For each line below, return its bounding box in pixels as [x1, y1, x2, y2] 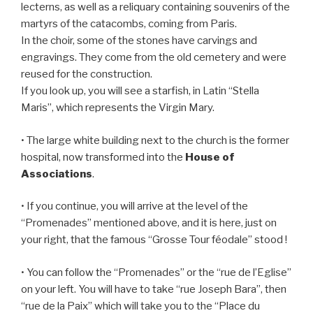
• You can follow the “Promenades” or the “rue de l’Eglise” [21, 265, 291, 279]
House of [185, 150, 235, 163]
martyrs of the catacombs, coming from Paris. [21, 17, 237, 31]
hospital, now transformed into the [21, 150, 185, 163]
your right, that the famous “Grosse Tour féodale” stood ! [21, 233, 287, 247]
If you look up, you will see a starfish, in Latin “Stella [21, 85, 259, 98]
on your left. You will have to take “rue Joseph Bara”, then [21, 282, 286, 296]
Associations [21, 167, 92, 180]
